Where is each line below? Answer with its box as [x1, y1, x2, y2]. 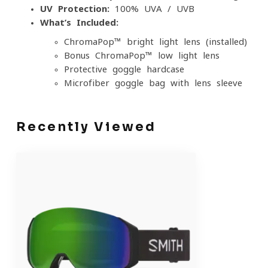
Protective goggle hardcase [64, 65, 184, 74]
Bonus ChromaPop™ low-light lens [64, 51, 220, 60]
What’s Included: [40, 18, 118, 27]
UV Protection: [40, 4, 109, 13]
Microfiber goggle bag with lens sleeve [64, 78, 242, 87]
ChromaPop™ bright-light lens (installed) [64, 37, 247, 46]
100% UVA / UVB [109, 4, 194, 13]
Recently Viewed [16, 119, 156, 135]
